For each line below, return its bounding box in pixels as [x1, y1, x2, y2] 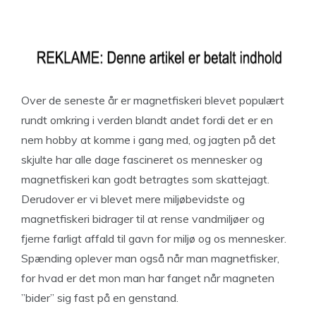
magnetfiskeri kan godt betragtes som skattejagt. [21, 172, 269, 186]
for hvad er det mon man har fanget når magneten [21, 271, 274, 285]
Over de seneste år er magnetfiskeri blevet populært [21, 93, 284, 107]
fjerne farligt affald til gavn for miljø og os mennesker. [21, 231, 286, 245]
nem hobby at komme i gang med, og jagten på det [21, 133, 276, 147]
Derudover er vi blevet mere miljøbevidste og [21, 192, 245, 206]
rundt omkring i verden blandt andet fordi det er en [21, 113, 273, 127]
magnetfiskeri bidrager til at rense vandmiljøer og [21, 212, 265, 226]
